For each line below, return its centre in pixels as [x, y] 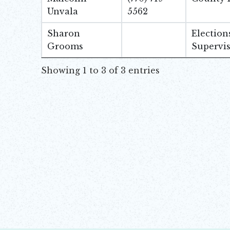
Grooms [65, 46]
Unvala [63, 11]
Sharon [64, 33]
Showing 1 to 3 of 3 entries [100, 71]
